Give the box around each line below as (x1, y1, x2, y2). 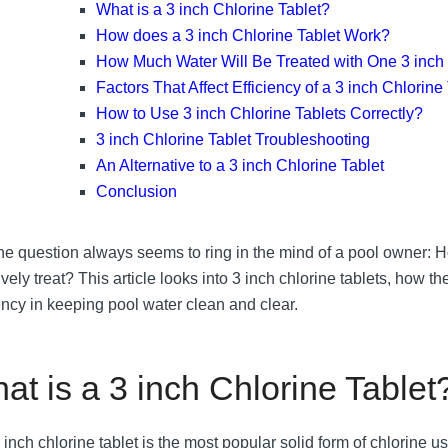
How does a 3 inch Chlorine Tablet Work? (96, 26, 391, 44)
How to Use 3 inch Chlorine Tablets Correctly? (96, 104, 424, 122)
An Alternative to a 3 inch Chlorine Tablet (96, 156, 385, 174)
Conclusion (96, 182, 178, 200)
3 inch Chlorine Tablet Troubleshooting (96, 130, 371, 148)
